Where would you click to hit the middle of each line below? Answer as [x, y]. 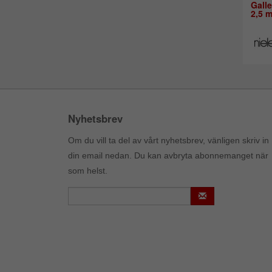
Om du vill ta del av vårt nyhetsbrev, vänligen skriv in [168, 141]
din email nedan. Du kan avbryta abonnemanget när [168, 156]
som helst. [88, 171]
